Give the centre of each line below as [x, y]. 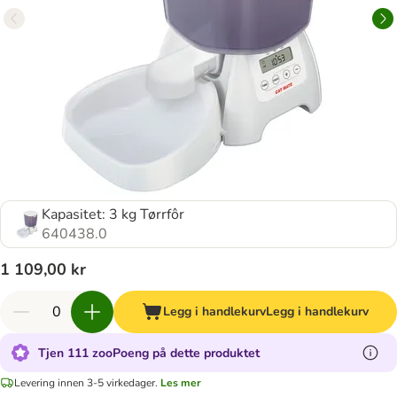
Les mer [181, 382]
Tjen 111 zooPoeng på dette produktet [149, 353]
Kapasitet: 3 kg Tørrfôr [113, 214]
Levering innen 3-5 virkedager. [86, 382]
